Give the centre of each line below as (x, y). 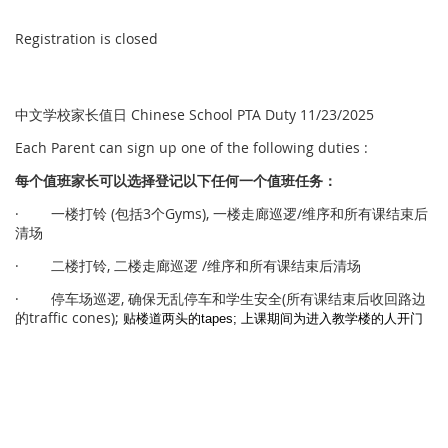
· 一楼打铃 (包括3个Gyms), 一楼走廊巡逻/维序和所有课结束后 (221, 214)
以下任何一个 (225, 181)
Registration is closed (86, 39)
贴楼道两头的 (162, 319)
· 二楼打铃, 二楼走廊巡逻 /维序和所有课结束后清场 (188, 266)
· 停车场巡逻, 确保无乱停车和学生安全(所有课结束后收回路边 (220, 299)
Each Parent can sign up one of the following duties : (191, 148)
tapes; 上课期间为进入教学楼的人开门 (312, 319)
